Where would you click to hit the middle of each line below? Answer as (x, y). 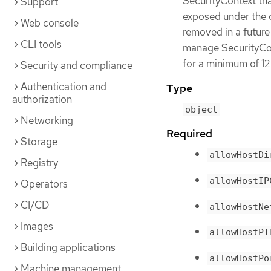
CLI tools (41, 44)
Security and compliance (77, 65)
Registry (39, 163)
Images (37, 226)
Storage (39, 142)
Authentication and (64, 87)
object (201, 110)
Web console (50, 23)
